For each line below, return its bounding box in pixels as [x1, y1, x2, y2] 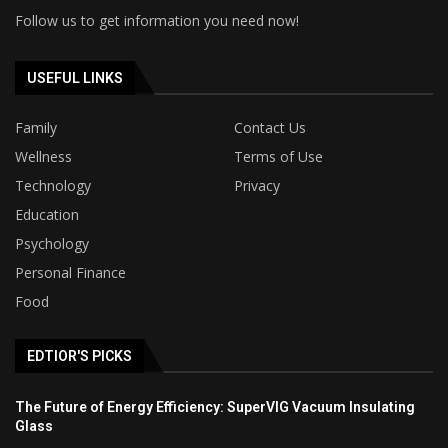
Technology [15, 175, 91, 195]
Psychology [15, 233, 89, 253]
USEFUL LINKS [27, 69, 123, 86]
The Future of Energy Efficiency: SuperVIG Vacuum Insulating [15, 398, 415, 415]
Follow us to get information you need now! [15, 10, 299, 30]
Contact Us [234, 117, 306, 137]
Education [15, 204, 79, 224]
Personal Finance [15, 262, 126, 282]
